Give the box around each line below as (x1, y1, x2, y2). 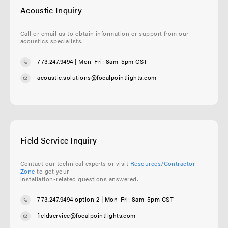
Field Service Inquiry (20, 134, 97, 146)
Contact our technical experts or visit (20, 158, 130, 168)
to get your (35, 166, 69, 176)
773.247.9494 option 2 (37, 194, 100, 204)
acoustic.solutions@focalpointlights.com (37, 73, 157, 82)
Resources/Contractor (130, 158, 195, 168)
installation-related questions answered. (20, 174, 138, 183)
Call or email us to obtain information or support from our (20, 28, 189, 38)
